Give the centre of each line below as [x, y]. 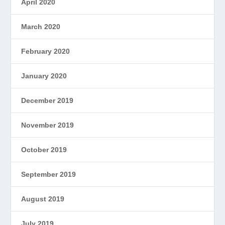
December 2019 [47, 100]
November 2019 [48, 125]
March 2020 [41, 26]
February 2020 [46, 51]
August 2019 [43, 199]
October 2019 [44, 149]
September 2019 [49, 174]
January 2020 [44, 76]
